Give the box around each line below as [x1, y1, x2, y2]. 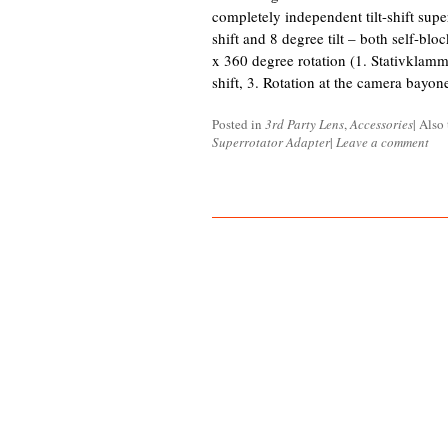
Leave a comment [336, 133, 429, 151]
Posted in [212, 115, 265, 133]
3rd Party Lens [265, 115, 344, 133]
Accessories [350, 115, 413, 133]
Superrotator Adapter [212, 133, 330, 151]
